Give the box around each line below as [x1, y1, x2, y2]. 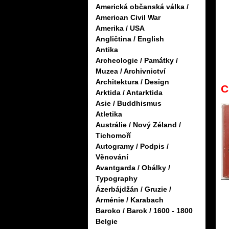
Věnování [96, 153, 128, 162]
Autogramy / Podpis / [96, 142, 169, 151]
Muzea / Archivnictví [96, 67, 166, 76]
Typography [96, 174, 138, 183]
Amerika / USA [96, 24, 145, 33]
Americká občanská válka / [96, 3, 189, 11]
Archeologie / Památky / [96, 56, 178, 65]
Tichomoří [96, 131, 131, 140]
